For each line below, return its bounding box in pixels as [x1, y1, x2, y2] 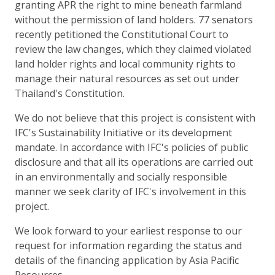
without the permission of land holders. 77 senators [15, 12, 253, 26]
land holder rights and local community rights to [15, 56, 236, 71]
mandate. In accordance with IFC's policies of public [15, 140, 248, 154]
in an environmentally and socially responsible [15, 169, 227, 184]
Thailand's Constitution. [15, 86, 125, 100]
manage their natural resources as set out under [15, 71, 239, 85]
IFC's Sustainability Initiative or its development [15, 125, 232, 139]
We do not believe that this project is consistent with [15, 110, 255, 125]
